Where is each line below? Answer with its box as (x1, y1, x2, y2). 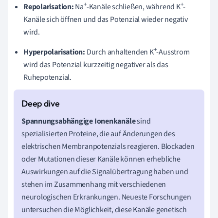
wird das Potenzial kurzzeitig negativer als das (23, 59, 168, 71)
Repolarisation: (23, 1, 74, 12)
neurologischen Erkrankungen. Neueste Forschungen (21, 192, 191, 203)
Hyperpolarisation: (23, 47, 86, 58)
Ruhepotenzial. (23, 72, 72, 83)
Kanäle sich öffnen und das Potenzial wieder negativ (23, 14, 188, 25)
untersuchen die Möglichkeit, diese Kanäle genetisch (21, 204, 187, 216)
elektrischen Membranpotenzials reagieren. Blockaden (21, 141, 195, 152)
